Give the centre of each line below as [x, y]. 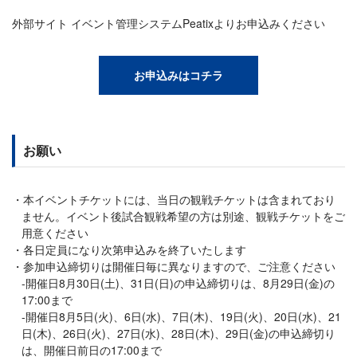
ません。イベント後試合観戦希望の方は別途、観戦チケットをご [183, 216]
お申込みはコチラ [178, 75]
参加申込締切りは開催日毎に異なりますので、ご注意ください [179, 266]
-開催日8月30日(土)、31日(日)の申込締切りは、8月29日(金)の [178, 282]
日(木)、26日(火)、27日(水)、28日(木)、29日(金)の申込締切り [178, 333]
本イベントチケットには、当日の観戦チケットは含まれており [179, 199]
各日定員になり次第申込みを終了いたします [135, 249]
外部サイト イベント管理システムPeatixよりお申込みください [169, 23]
